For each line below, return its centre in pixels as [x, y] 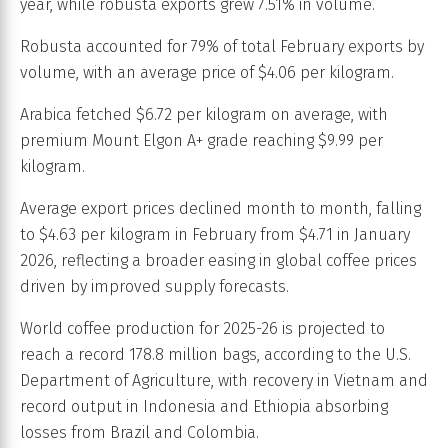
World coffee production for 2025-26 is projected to [202, 329]
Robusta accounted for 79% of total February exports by [222, 47]
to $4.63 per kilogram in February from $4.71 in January [215, 235]
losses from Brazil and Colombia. [139, 433]
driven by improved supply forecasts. [154, 287]
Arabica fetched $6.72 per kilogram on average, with [204, 115]
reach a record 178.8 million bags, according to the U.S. [215, 355]
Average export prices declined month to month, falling [220, 209]
